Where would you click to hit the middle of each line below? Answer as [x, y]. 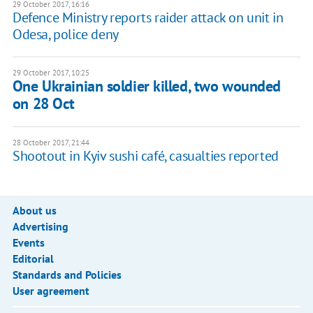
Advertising [40, 226]
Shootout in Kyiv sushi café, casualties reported [145, 155]
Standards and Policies [67, 274]
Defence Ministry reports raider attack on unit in [148, 17]
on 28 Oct [43, 103]
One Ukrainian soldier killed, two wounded [146, 86]
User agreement [51, 290]
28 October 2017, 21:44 [51, 142]
